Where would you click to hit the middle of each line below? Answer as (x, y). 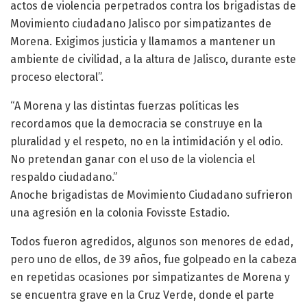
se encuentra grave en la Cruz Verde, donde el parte (142, 295)
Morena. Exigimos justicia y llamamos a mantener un (143, 41)
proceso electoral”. (57, 77)
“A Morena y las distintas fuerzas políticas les (125, 106)
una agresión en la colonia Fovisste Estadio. (120, 212)
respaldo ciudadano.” (64, 177)
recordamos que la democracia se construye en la (136, 123)
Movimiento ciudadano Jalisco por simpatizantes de (141, 23)
